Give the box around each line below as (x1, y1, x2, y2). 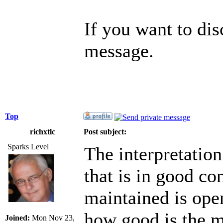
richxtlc (29, 127, 55, 136)
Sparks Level (7, 142, 49, 151)
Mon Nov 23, (30, 213, 75, 222)
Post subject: (84, 127, 126, 136)
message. (84, 40, 154, 61)
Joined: (5, 213, 30, 222)
